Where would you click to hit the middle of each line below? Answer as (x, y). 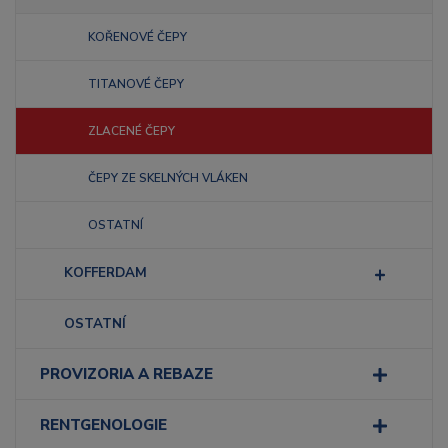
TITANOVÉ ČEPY (136, 84)
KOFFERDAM (105, 272)
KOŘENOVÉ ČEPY (137, 37)
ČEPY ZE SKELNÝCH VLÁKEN (168, 178)
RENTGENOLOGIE (103, 425)
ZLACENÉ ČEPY (131, 131)
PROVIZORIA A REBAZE (126, 374)
